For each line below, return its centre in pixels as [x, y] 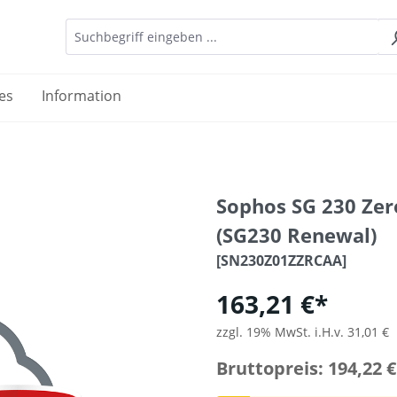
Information [82, 96]
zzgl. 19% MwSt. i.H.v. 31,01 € [303, 332]
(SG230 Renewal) [296, 236]
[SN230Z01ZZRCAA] [281, 261]
